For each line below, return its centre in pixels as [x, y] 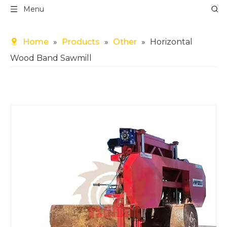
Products [81, 42]
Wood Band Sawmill [51, 58]
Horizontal [171, 42]
